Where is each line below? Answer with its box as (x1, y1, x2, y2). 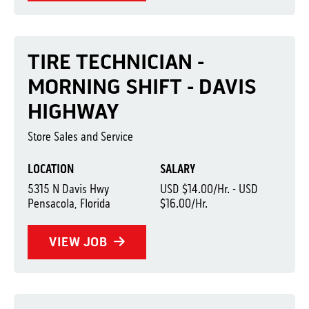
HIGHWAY (28, 99, 119, 124)
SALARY (159, 161, 195, 177)
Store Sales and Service (28, 129, 133, 144)
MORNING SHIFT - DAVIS (28, 74, 257, 99)
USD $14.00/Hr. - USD (159, 181, 258, 197)
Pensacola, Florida (28, 196, 110, 211)
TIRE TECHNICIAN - (28, 50, 204, 74)
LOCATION (28, 161, 74, 177)
